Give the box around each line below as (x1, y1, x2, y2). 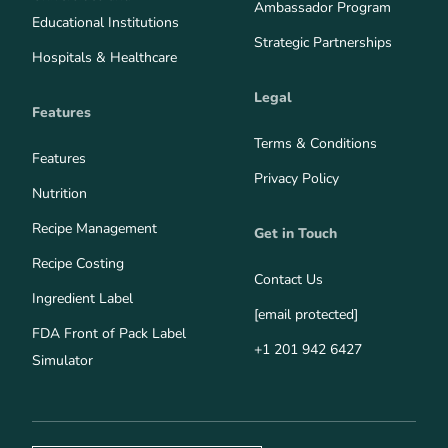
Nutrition (32, 183, 87, 203)
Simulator (32, 350, 93, 370)
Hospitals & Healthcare (32, 47, 177, 67)
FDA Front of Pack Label (32, 323, 186, 343)
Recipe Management (32, 218, 157, 238)
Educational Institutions (32, 12, 179, 32)
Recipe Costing (32, 253, 124, 273)
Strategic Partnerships (254, 32, 392, 52)
